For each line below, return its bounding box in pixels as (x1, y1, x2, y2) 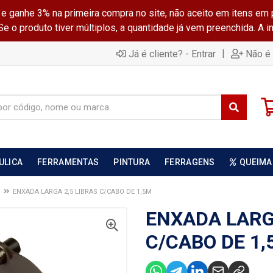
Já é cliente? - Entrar (129, 48, 216, 60)
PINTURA (113, 157, 151, 167)
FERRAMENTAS (37, 157, 99, 167)
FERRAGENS (165, 157, 215, 167)
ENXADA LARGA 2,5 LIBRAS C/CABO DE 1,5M (13, 188, 152, 196)
